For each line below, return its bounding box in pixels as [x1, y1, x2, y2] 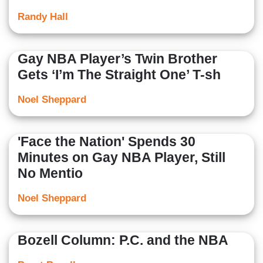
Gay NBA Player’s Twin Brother [18, 51, 217, 67]
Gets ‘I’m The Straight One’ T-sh [18, 67, 221, 83]
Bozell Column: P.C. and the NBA [18, 232, 228, 248]
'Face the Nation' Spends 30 [18, 134, 195, 150]
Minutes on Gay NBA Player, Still [18, 150, 225, 166]
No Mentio [18, 166, 83, 181]
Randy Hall [18, 11, 68, 23]
